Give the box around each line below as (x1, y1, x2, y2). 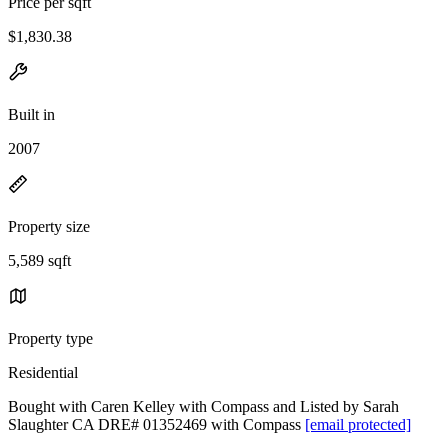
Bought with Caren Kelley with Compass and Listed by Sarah (8, 397, 399, 415)
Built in (8, 105, 55, 123)
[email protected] (305, 415, 411, 433)
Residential (8, 363, 78, 381)
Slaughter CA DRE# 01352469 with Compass (8, 415, 305, 433)
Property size (8, 217, 90, 235)
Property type (8, 329, 93, 347)
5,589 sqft (8, 251, 71, 269)
